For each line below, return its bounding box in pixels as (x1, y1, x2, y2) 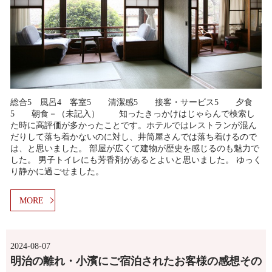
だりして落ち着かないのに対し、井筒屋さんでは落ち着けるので (10, 132, 257, 141)
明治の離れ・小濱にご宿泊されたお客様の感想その (10, 255, 262, 268)
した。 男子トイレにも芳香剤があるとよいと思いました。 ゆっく (10, 155, 262, 165)
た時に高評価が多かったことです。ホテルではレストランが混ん (10, 120, 257, 130)
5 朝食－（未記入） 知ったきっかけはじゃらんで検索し (10, 109, 255, 118)
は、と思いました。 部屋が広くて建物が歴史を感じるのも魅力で (10, 143, 259, 153)
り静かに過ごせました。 (10, 166, 104, 176)
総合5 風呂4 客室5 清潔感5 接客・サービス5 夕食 (10, 97, 253, 107)
